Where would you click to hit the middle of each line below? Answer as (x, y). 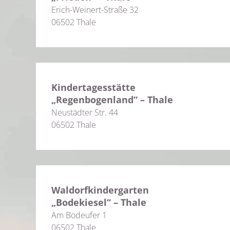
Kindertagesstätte (93, 87)
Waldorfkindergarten (100, 190)
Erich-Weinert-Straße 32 (95, 10)
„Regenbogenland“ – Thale (112, 100)
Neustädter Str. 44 (85, 112)
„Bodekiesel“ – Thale (99, 202)
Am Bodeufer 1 (79, 215)
